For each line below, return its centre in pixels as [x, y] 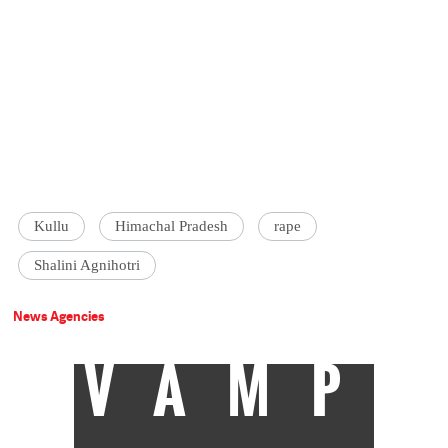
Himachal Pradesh [172, 226]
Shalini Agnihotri [87, 265]
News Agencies [59, 316]
